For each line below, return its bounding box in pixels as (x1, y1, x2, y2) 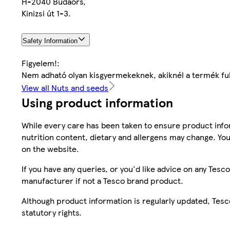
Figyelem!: (22, 56, 60, 69)
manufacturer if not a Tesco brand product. (22, 174, 183, 186)
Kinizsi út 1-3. (22, 7, 71, 20)
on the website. (22, 142, 79, 155)
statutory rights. (22, 206, 82, 218)
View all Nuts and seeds (22, 81, 108, 93)
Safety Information (23, 36, 78, 45)
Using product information (22, 93, 173, 111)
